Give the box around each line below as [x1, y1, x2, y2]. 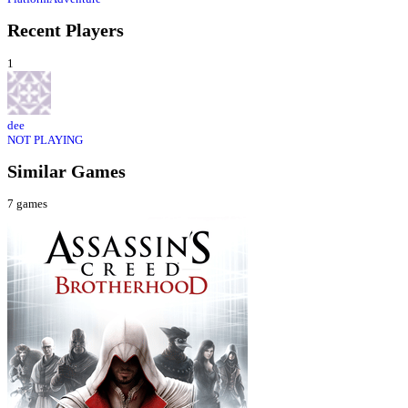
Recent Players [7, 21, 124, 41]
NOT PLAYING [7, 132, 83, 147]
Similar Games [7, 161, 126, 181]
